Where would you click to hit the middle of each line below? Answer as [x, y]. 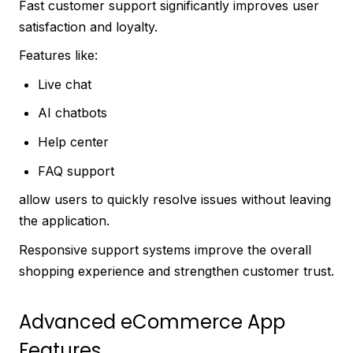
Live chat [65, 84]
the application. [64, 221]
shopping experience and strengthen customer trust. [176, 271]
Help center [73, 142]
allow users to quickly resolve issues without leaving [175, 200]
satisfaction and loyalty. [88, 26]
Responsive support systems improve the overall [165, 249]
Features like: [58, 56]
